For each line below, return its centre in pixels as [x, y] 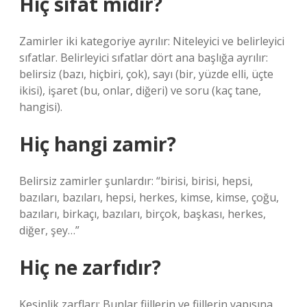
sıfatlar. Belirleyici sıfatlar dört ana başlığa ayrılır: [144, 58]
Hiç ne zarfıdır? [90, 267]
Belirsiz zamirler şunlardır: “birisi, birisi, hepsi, [136, 181]
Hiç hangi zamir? [98, 144]
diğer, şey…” [49, 230]
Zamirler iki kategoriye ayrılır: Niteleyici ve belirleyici [152, 41]
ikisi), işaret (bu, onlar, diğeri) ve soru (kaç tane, [140, 90]
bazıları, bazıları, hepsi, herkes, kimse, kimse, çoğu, [149, 197]
